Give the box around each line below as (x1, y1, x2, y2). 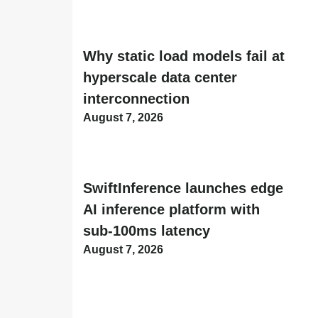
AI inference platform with (83, 202, 260, 218)
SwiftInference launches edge (83, 180, 283, 197)
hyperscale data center (83, 69, 237, 85)
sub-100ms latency (83, 223, 210, 239)
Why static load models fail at (83, 48, 285, 64)
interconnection (83, 90, 190, 106)
